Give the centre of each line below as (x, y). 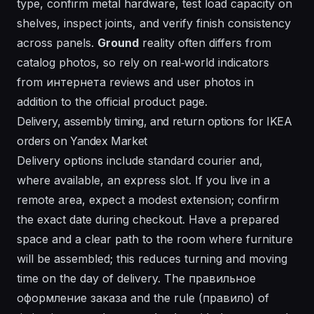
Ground (118, 43)
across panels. (57, 43)
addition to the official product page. (112, 102)
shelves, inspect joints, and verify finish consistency (154, 23)
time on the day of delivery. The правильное (136, 279)
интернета (76, 82)
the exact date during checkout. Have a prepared (148, 220)
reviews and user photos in (180, 82)
